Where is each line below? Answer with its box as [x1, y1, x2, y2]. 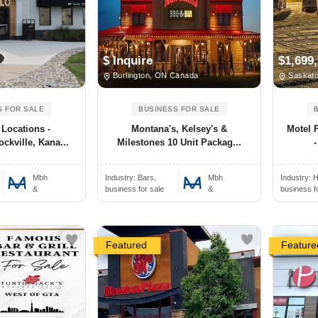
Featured [105, 239, 147, 251]
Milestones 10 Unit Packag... [116, 137, 241, 148]
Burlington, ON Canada [110, 71, 199, 80]
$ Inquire [102, 54, 153, 68]
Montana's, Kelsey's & [131, 124, 227, 135]
